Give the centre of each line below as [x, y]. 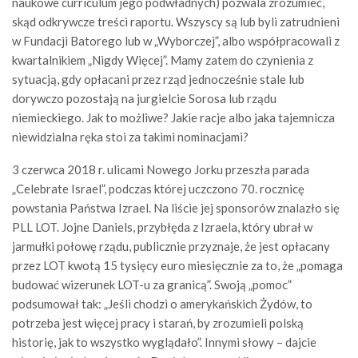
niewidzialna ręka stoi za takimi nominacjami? [130, 137]
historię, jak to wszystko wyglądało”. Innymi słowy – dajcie [164, 342]
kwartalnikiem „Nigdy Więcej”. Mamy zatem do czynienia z [163, 60]
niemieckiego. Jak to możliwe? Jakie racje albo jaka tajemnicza [173, 117]
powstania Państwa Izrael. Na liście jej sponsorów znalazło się [176, 208]
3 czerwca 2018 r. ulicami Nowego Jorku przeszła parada [161, 169]
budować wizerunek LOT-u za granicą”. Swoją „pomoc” [152, 284]
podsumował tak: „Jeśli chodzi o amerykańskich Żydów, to [162, 304]
